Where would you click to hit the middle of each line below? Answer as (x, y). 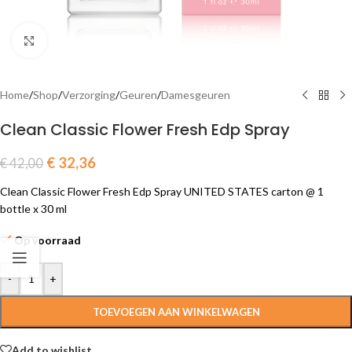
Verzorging (89, 95)
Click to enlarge (84, 40)
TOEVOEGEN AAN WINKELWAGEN (176, 312)
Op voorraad (48, 240)
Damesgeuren (196, 95)
